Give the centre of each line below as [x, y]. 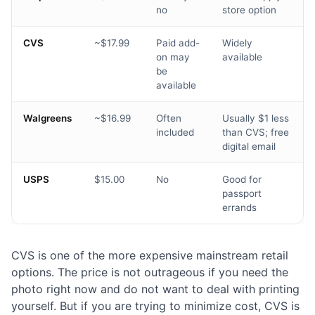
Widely [237, 43]
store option [249, 10]
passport [242, 194]
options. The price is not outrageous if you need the [150, 272]
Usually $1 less [256, 118]
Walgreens [47, 118]
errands [239, 208]
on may [173, 57]
